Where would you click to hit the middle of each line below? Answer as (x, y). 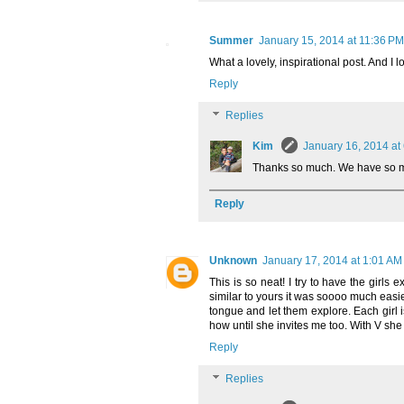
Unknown (233, 261)
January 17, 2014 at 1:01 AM (332, 261)
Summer (231, 41)
